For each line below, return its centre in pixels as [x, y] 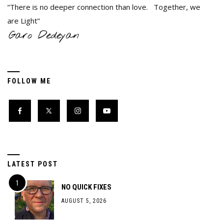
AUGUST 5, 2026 [84, 201]
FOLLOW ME [29, 81]
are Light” [24, 21]
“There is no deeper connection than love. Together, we [104, 7]
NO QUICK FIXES [86, 187]
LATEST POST [33, 164]
